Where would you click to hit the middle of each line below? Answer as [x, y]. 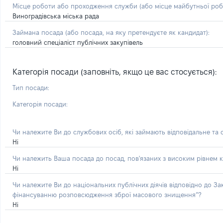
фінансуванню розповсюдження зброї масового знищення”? [107, 195]
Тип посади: [31, 88]
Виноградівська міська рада [56, 16]
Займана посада [39, 32]
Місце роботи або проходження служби [76, 6]
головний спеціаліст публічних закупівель [78, 42]
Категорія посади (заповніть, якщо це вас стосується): [114, 72]
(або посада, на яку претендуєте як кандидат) [137, 32]
